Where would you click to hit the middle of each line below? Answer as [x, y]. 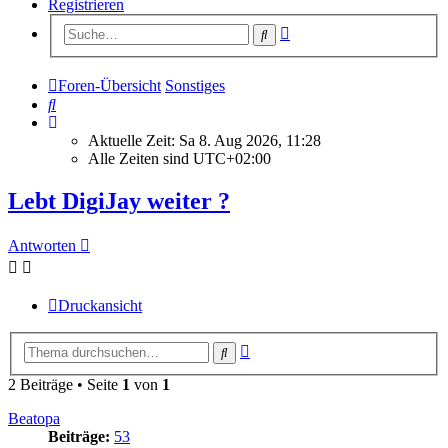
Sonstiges [195, 85]
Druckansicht [100, 306]
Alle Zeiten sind [140, 158]
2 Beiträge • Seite [65, 384]
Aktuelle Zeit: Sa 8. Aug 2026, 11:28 [204, 140]
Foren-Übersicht [109, 85]
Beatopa [34, 418]
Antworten [42, 246]
